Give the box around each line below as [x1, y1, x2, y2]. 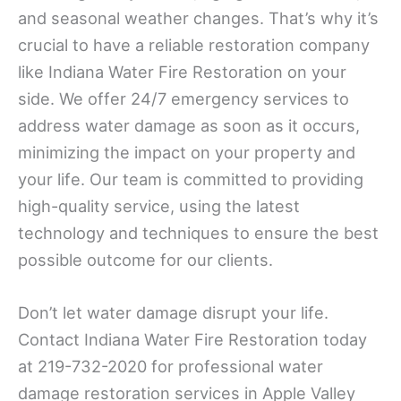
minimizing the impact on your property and [18, 142, 355, 163]
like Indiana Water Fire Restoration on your [18, 62, 346, 82]
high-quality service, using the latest [18, 196, 300, 217]
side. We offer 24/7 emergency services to [18, 89, 349, 109]
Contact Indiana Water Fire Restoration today [18, 329, 367, 350]
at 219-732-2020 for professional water [18, 356, 323, 377]
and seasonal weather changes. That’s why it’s [18, 8, 379, 29]
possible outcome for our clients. [18, 250, 273, 270]
